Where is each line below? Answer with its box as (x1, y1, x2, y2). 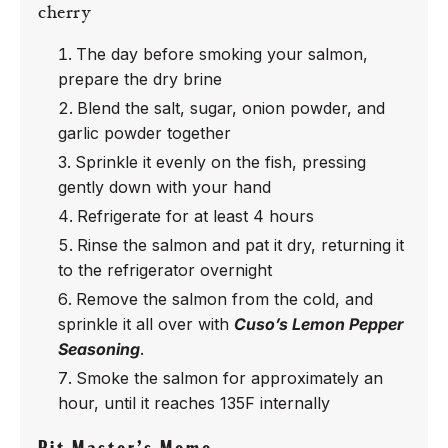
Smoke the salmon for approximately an (76, 368, 383, 388)
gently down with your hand (58, 177, 271, 197)
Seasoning (58, 339, 140, 359)
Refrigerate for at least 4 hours (77, 206, 314, 226)
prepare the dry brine (58, 69, 222, 89)
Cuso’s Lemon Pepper (234, 314, 403, 334)
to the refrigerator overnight (58, 260, 272, 280)
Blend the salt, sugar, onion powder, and (77, 98, 385, 118)
